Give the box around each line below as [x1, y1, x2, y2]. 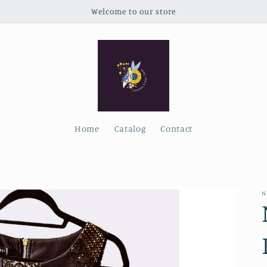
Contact [160, 123, 193, 134]
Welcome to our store [91, 6, 176, 16]
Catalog [114, 123, 146, 134]
